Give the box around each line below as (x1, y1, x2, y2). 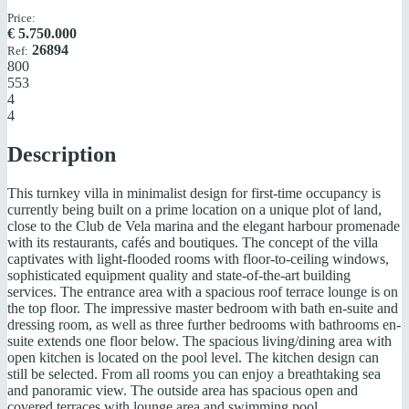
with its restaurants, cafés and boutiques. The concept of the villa (7, 234, 378, 250)
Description (7, 142, 116, 166)
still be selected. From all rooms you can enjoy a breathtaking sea (7, 365, 381, 382)
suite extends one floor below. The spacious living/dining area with (7, 332, 392, 349)
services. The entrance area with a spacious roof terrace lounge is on (7, 283, 398, 299)
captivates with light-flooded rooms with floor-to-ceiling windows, (7, 250, 389, 267)
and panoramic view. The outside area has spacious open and (7, 382, 358, 398)
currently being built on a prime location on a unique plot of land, (7, 201, 382, 217)
